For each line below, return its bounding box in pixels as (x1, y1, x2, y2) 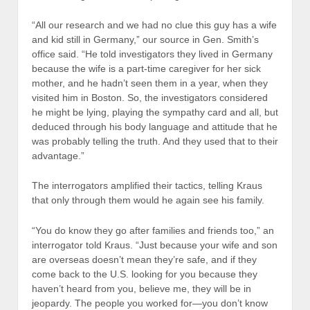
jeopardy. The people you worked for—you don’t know (32, 297, 268, 309)
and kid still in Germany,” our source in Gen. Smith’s (32, 33, 259, 45)
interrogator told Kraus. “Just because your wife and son (32, 239, 277, 250)
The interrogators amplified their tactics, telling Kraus (32, 180, 262, 192)
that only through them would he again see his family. (32, 194, 264, 206)
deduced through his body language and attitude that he (32, 120, 277, 132)
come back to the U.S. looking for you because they (32, 268, 257, 280)
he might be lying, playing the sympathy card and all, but (32, 106, 278, 118)
